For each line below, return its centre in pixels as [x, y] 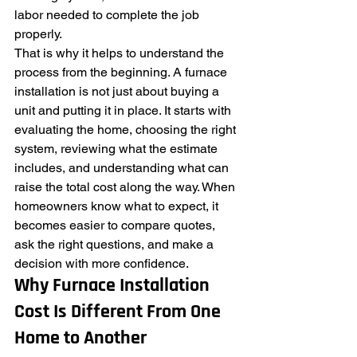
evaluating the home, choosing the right [127, 129]
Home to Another [80, 339]
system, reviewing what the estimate [118, 149]
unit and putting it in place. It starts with [124, 110]
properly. [38, 34]
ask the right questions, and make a [116, 244]
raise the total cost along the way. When [126, 187]
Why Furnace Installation [114, 286]
